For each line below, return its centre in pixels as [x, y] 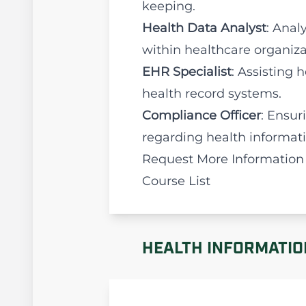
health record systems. [212, 94]
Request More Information [223, 159]
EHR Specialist [187, 72]
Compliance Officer [201, 115]
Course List [176, 181]
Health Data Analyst [204, 28]
